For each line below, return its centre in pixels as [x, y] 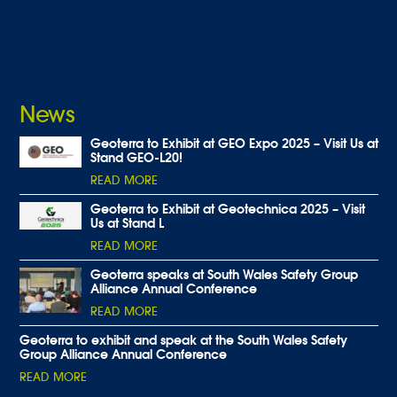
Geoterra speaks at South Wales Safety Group [224, 275]
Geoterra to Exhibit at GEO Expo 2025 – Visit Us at [234, 144]
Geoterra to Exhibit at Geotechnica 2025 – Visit [228, 209]
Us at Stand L [127, 223]
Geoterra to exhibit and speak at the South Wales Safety [183, 340]
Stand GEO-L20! [136, 158]
